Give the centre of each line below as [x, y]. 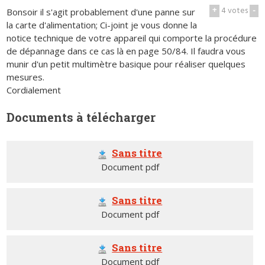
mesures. [26, 77]
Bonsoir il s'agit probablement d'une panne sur [101, 12]
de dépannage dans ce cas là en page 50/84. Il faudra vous [126, 51]
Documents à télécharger [81, 117]
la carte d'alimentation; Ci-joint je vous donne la [102, 25]
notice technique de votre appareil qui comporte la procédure [132, 38]
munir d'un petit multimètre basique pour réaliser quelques [126, 64]
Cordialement [34, 90]
